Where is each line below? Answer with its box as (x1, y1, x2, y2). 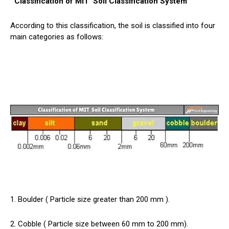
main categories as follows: (10, 32, 103, 41)
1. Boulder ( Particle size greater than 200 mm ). (10, 194, 170, 204)
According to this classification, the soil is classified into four (10, 20, 215, 30)
